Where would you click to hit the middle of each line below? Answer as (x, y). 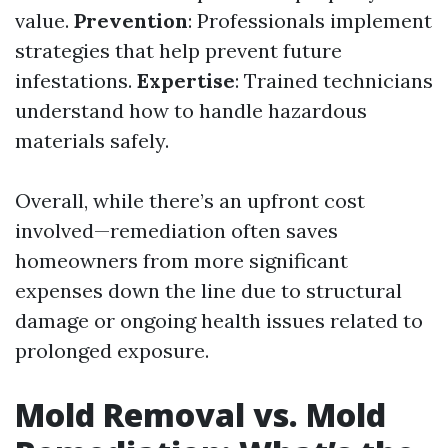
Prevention (131, 20)
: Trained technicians (334, 80)
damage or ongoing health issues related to (219, 320)
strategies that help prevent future (178, 50)
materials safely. (92, 140)
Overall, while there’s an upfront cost (190, 200)
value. (44, 20)
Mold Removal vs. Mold (200, 414)
